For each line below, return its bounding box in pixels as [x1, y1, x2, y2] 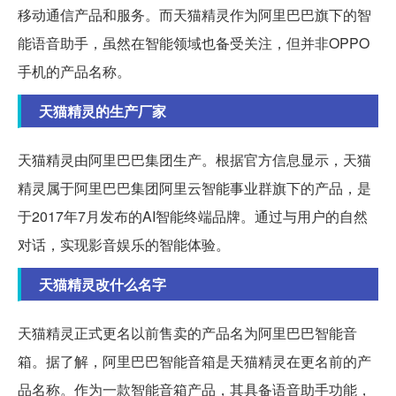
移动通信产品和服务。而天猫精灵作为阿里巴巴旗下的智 [18, 4, 371, 25]
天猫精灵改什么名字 [39, 273, 166, 294]
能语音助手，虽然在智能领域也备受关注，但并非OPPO [18, 32, 369, 53]
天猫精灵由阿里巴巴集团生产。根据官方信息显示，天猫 [18, 148, 371, 170]
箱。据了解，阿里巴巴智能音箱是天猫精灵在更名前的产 [18, 350, 371, 371]
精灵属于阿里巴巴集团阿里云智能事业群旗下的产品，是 [18, 177, 371, 198]
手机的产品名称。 [18, 60, 131, 81]
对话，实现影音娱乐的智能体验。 [18, 233, 230, 255]
